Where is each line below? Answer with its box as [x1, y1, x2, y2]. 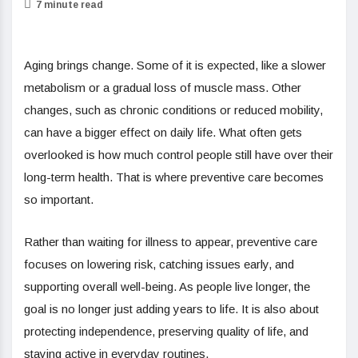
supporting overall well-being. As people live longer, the [24, 279, 310, 293]
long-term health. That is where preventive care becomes [24, 169, 324, 184]
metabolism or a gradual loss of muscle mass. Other [24, 80, 301, 94]
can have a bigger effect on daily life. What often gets [24, 125, 302, 139]
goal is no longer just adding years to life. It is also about [24, 301, 319, 316]
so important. [24, 192, 93, 206]
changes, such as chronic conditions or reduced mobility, [24, 102, 323, 117]
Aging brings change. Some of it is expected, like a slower [24, 58, 326, 72]
